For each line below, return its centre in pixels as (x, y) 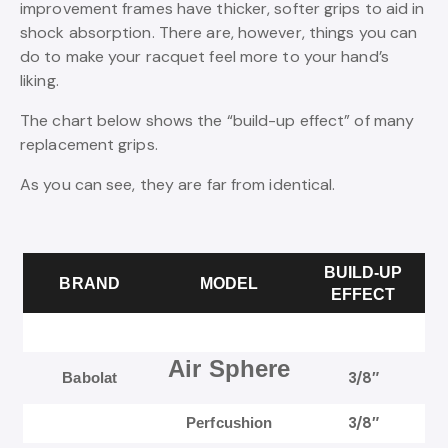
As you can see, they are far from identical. (178, 185)
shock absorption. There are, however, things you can (219, 33)
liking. (39, 81)
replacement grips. (89, 145)
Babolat (90, 378)
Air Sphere (229, 369)
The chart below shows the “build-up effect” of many (217, 121)
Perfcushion (229, 423)
